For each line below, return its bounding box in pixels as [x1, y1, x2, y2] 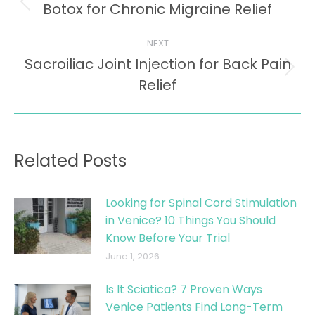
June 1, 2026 [105, 250, 160, 264]
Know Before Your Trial [105, 230, 230, 247]
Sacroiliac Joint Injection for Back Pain [24, 54, 291, 75]
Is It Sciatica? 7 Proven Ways [105, 281, 262, 298]
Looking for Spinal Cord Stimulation [105, 195, 297, 212]
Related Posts [14, 149, 127, 173]
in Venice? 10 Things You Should [105, 212, 276, 229]
